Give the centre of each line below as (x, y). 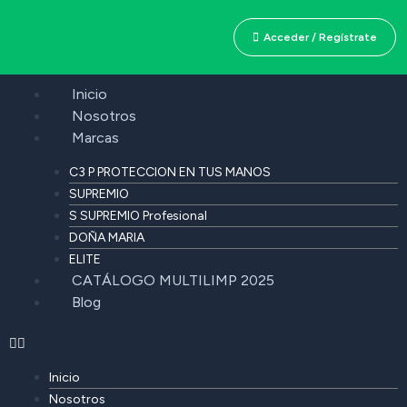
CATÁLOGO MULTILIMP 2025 (173, 280)
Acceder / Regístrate (320, 37)
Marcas (95, 138)
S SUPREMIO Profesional (138, 216)
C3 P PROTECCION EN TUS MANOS (169, 172)
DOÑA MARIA (106, 238)
